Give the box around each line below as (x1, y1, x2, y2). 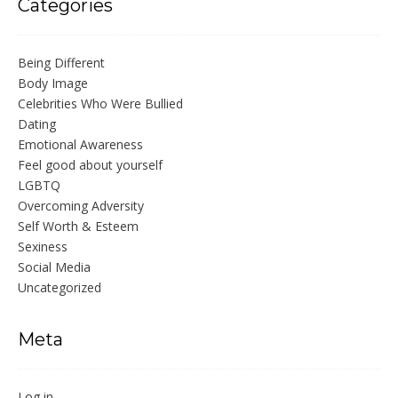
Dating (18, 115, 56, 133)
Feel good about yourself (18, 156, 163, 174)
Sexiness (18, 238, 68, 256)
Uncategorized (18, 279, 101, 297)
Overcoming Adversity (18, 197, 144, 215)
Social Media (18, 259, 91, 276)
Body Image (18, 75, 88, 92)
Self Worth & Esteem (18, 218, 139, 235)
